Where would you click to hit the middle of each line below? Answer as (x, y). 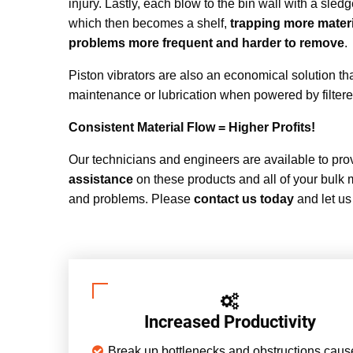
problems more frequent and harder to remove (206, 43)
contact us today (244, 199)
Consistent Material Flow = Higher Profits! (192, 127)
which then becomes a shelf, (149, 23)
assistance (101, 179)
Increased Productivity (230, 321)
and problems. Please (131, 199)
